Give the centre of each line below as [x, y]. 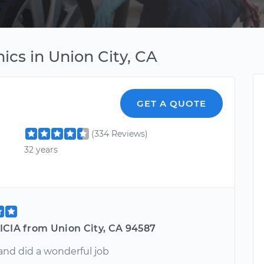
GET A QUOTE [172, 103]
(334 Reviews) [120, 134]
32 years [41, 150]
